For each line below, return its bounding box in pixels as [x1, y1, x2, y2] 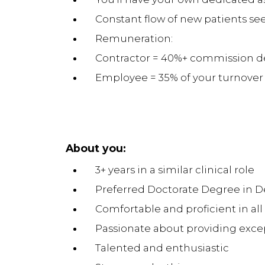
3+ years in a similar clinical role [95, 164, 254, 176]
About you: [65, 142, 126, 155]
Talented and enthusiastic [95, 242, 229, 254]
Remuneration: [95, 33, 173, 45]
